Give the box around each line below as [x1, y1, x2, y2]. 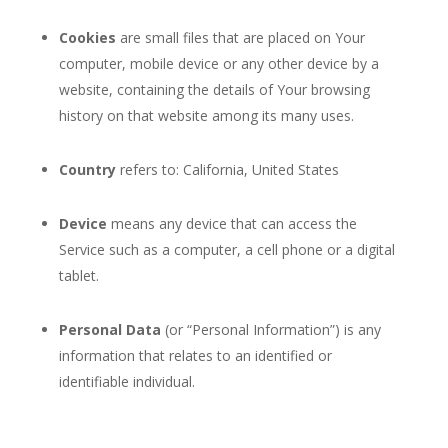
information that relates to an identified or [58, 346, 332, 365]
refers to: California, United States [115, 160, 339, 179]
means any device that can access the [106, 214, 357, 233]
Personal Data [58, 320, 161, 339]
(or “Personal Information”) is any [160, 320, 381, 339]
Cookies [58, 28, 116, 47]
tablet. [58, 266, 99, 285]
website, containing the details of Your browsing [58, 80, 370, 99]
